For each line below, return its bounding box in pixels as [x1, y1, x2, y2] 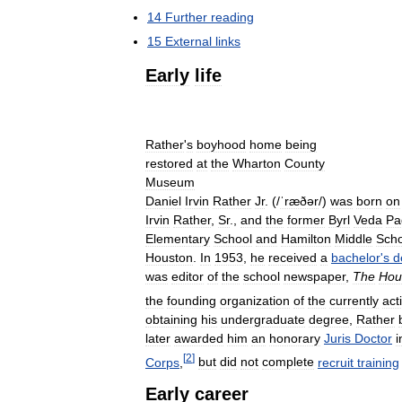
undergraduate [221, 311, 305, 327]
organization [220, 293, 290, 308]
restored [145, 156, 193, 170]
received [268, 250, 317, 265]
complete [262, 354, 314, 370]
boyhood [197, 137, 246, 152]
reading [211, 10, 254, 24]
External [165, 34, 212, 48]
